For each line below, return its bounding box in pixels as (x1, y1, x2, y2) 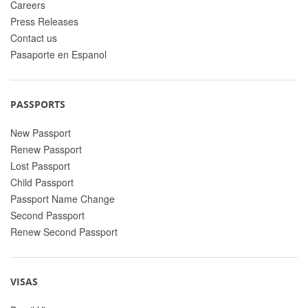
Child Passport (10, 175, 74, 189)
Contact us (10, 30, 57, 45)
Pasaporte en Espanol (10, 47, 107, 61)
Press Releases (10, 14, 78, 28)
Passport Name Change (10, 191, 115, 206)
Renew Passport (10, 142, 82, 156)
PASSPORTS (10, 97, 65, 111)
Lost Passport (10, 158, 70, 173)
